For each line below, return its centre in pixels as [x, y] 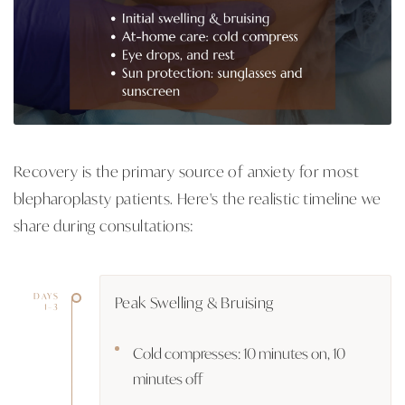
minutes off [168, 378]
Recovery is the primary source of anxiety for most [186, 170]
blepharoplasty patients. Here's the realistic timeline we [198, 198]
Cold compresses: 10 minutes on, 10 [239, 353]
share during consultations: [104, 225]
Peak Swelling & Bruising [194, 301]
